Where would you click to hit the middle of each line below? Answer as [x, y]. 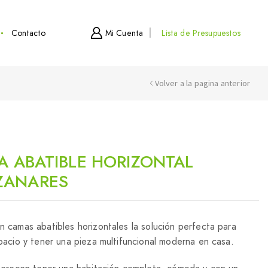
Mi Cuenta [124, 33]
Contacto [28, 33]
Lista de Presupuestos [201, 33]
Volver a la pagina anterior [202, 83]
